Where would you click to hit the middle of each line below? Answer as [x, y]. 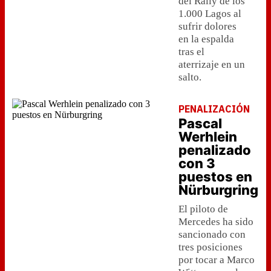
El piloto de [203, 209]
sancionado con [212, 234]
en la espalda [206, 39]
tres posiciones [211, 247]
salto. [190, 77]
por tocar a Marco [217, 260]
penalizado [215, 150]
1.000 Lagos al [210, 14]
